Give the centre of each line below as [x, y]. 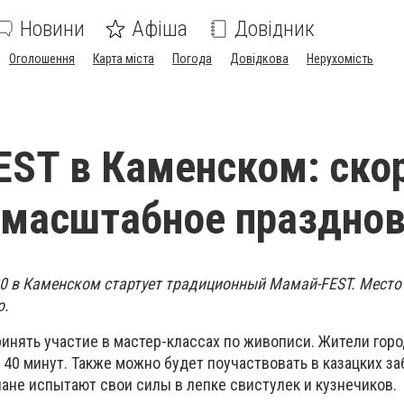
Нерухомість [340, 59]
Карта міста [124, 59]
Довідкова [259, 59]
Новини [52, 29]
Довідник [275, 29]
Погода [192, 59]
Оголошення [42, 59]
